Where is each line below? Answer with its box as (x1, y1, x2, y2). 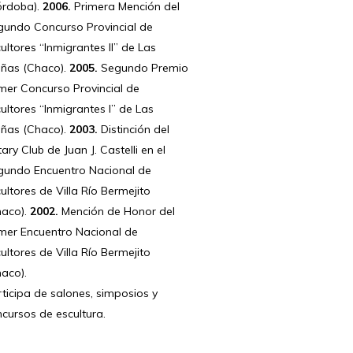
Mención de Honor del (58, 204, 176, 219)
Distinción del (98, 122, 170, 137)
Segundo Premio (98, 61, 189, 76)
